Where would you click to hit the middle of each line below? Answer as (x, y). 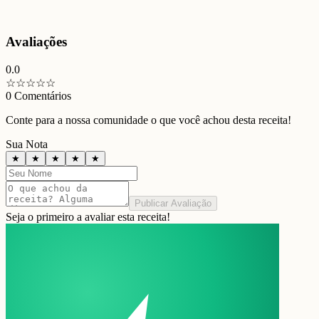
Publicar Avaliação (173, 203)
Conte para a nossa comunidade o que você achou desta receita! (148, 120)
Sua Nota (27, 144)
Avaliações (36, 41)
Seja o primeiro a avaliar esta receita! (88, 216)
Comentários (41, 95)
